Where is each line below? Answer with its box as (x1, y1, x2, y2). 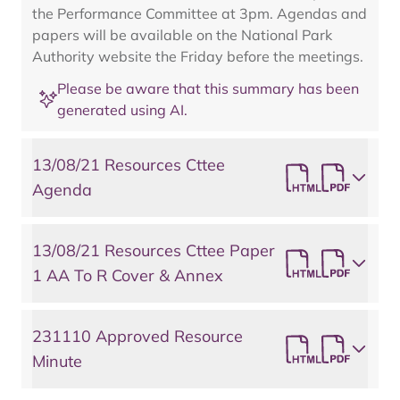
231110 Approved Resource (32, 326, 243, 346)
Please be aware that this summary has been (57, 79, 359, 97)
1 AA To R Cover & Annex (32, 265, 223, 286)
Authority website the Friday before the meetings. (32, 47, 363, 65)
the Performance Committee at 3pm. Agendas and (32, 4, 367, 22)
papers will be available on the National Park (32, 26, 332, 44)
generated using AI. (57, 101, 187, 119)
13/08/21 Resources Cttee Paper (32, 240, 275, 261)
